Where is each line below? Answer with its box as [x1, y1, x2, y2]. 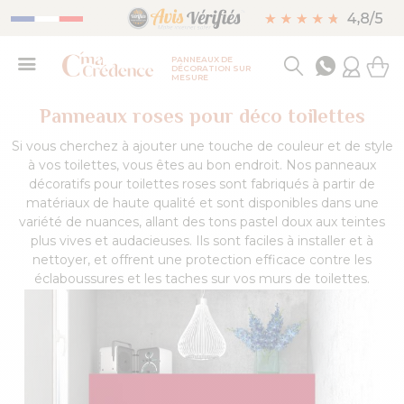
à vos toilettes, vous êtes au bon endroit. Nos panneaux [28, 157, 376, 173]
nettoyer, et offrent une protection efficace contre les [32, 252, 372, 268]
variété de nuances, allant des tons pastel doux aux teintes [19, 214, 385, 230]
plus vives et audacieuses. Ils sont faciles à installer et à [31, 233, 373, 249]
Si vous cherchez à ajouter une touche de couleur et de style [11, 138, 393, 154]
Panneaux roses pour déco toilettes [39, 105, 365, 127]
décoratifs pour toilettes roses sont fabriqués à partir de [29, 176, 375, 192]
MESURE [170, 72, 208, 82]
